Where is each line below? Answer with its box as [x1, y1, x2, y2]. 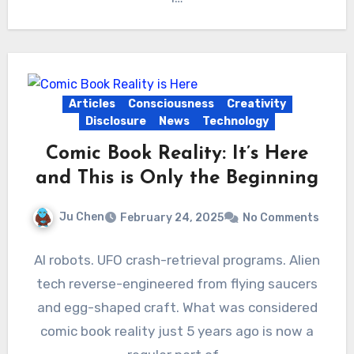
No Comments [242, 210, 319, 224]
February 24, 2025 [119, 210, 224, 224]
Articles [68, 97, 115, 111]
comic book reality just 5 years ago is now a [40, 322, 314, 339]
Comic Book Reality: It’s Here [46, 145, 308, 164]
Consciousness [127, 97, 214, 111]
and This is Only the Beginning [36, 169, 318, 189]
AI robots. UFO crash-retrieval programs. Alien [34, 251, 320, 268]
